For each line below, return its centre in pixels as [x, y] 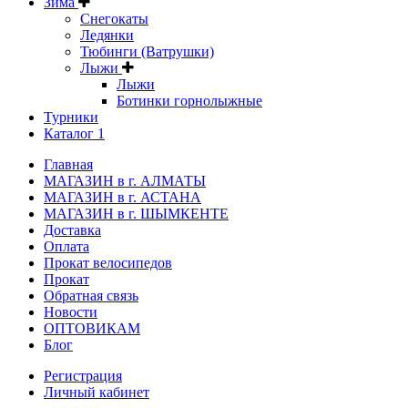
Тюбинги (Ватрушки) [147, 52]
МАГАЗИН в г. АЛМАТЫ [125, 181]
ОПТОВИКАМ [92, 329]
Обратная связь [91, 296]
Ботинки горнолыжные [189, 101]
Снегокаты [114, 19]
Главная [68, 165]
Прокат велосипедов [108, 263]
